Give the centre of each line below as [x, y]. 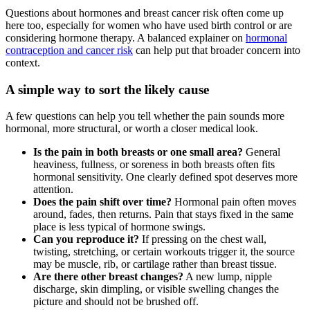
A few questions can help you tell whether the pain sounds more [145, 116]
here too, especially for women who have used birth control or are [149, 25]
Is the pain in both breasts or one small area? [138, 152]
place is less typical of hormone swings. [119, 227]
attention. [53, 190]
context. [23, 62]
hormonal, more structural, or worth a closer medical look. [132, 129]
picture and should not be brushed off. [116, 302]
